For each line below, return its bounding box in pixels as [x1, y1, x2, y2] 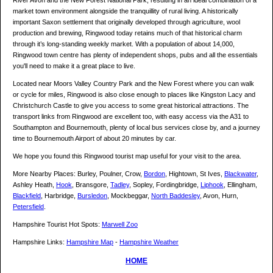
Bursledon [77, 192, 107, 200]
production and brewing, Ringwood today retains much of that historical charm [13, 29, 242, 37]
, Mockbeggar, [107, 192, 151, 200]
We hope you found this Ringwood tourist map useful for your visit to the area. [13, 152, 241, 160]
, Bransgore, [72, 181, 110, 189]
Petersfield [13, 203, 44, 211]
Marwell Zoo [102, 221, 138, 229]
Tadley [110, 181, 129, 189]
